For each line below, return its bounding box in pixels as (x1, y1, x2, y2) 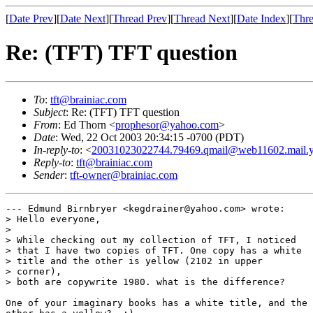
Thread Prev (112, 13, 167, 24)
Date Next (60, 13, 105, 24)
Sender (34, 168, 64, 181)
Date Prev (9, 13, 53, 24)
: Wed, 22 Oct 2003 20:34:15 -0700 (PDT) (55, 131, 244, 143)
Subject (34, 105, 66, 118)
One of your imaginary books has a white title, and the (6, 297, 307, 308)
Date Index (237, 13, 286, 24)
